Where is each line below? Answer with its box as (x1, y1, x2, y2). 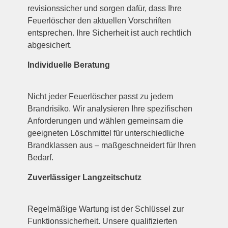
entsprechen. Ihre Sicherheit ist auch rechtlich (27, 28, 192, 38)
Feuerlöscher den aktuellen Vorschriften (27, 16, 172, 25)
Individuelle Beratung (27, 60, 110, 69)
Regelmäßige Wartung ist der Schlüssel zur (27, 204, 184, 213)
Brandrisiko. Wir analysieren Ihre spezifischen (27, 104, 193, 113)
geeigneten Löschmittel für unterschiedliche (27, 129, 185, 138)
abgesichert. (27, 41, 72, 50)
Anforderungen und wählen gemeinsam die (27, 117, 184, 126)
